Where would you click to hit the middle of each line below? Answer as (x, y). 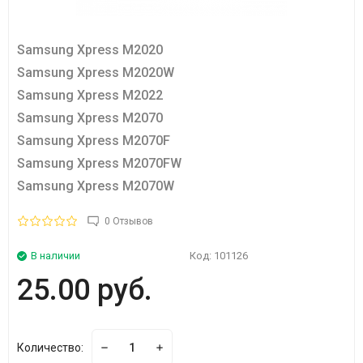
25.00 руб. (85, 290)
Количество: (50, 348)
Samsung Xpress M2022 (90, 95)
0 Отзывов (129, 221)
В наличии (56, 256)
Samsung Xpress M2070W (96, 186)
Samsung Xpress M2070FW (99, 163)
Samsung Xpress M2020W (96, 73)
